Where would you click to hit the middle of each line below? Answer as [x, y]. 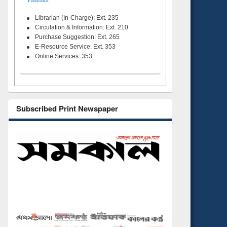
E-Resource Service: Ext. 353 [75, 47]
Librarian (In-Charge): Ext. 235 [77, 18]
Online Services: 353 [64, 56]
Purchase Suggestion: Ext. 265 [77, 37]
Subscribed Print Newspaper [67, 109]
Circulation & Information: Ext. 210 [82, 28]
